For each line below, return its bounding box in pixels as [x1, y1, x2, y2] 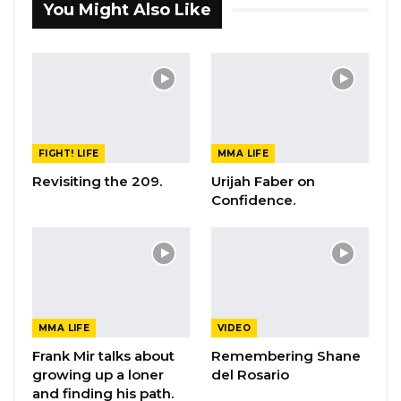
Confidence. [211, 191, 295, 209]
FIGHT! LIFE [38, 147, 99, 159]
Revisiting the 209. [32, 172, 162, 190]
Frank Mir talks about [32, 347, 175, 365]
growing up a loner [32, 366, 164, 384]
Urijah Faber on [211, 172, 315, 190]
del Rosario [211, 366, 289, 384]
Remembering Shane [211, 347, 361, 365]
